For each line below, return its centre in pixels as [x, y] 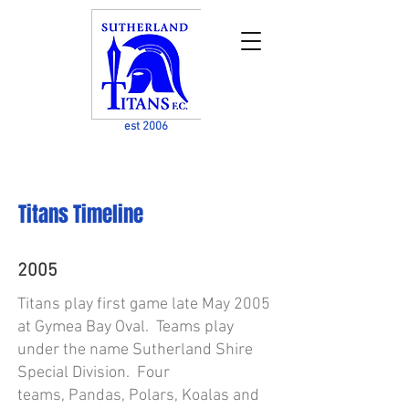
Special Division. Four [94, 373]
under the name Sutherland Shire [135, 350]
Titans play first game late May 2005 [144, 304]
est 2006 [146, 127]
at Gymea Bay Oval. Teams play [126, 327]
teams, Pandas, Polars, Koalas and [138, 396]
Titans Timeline [83, 215]
